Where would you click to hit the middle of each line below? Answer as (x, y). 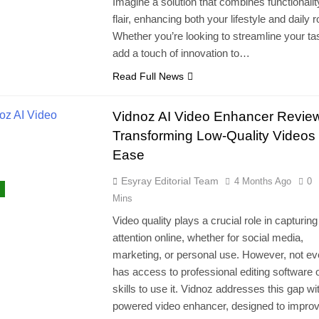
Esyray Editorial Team (169, 181)
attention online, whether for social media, (208, 238)
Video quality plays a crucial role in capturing (215, 221)
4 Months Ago (262, 182)
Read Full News (148, 77)
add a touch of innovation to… (181, 53)
